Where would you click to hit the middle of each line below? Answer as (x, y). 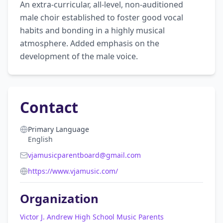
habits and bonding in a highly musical (92, 30)
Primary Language (58, 129)
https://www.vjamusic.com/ (73, 171)
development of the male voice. (79, 56)
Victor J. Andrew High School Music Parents (92, 217)
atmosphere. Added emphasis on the (90, 43)
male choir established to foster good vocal (102, 17)
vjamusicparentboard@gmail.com (84, 155)
